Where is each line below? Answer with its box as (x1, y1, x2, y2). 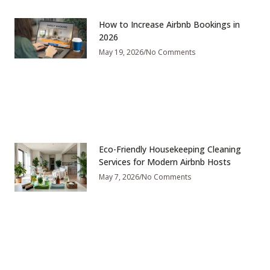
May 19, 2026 (99, 46, 143, 57)
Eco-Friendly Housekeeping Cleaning (99, 143, 241, 155)
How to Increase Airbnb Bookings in (99, 18, 240, 30)
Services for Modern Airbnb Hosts (99, 156, 231, 168)
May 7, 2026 (99, 172, 139, 183)
